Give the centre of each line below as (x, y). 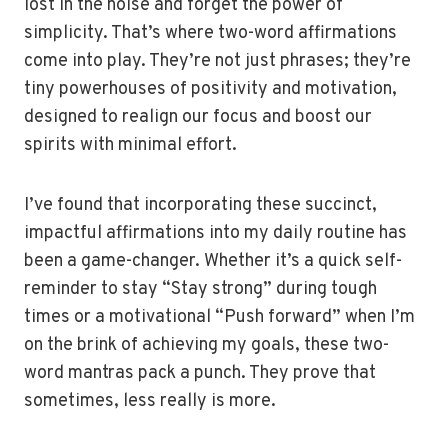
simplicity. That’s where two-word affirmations (210, 33)
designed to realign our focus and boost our (198, 117)
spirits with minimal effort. (130, 145)
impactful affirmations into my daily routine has (215, 233)
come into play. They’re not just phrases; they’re (217, 61)
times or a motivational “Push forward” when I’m (219, 317)
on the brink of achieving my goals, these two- (206, 345)
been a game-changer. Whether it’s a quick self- (213, 261)
